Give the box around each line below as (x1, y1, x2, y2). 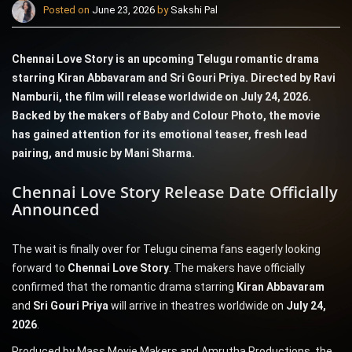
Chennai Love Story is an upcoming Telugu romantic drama (12, 53, 319, 66)
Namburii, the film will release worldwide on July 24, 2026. (12, 90, 311, 104)
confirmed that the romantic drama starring (12, 280, 236, 294)
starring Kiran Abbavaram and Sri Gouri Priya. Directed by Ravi (12, 71, 335, 85)
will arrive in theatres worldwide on (108, 299, 286, 313)
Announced (12, 199, 99, 221)
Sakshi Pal (170, 4, 218, 16)
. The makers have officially (169, 262, 305, 275)
